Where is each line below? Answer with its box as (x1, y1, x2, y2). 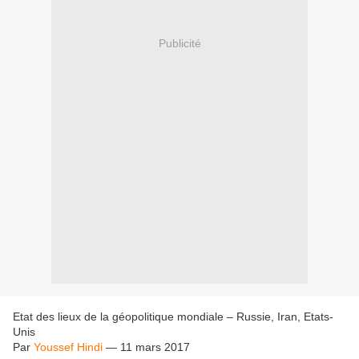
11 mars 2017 (120, 341, 190, 354)
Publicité (158, 36, 201, 50)
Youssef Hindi (34, 341, 103, 354)
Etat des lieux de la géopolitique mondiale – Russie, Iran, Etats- (13, 310, 333, 324)
